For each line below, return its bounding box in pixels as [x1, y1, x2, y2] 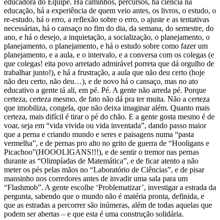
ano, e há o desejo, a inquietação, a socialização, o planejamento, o [4, 32, 210, 41]
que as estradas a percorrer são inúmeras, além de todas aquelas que [4, 200, 212, 209]
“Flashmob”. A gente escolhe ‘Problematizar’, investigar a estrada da [4, 183, 216, 192]
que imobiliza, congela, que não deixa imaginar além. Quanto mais [4, 103, 210, 112]
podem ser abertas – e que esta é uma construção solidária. [4, 209, 184, 218]
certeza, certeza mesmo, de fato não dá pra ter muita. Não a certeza [4, 94, 210, 103]
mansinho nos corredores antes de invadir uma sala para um [4, 174, 188, 183]
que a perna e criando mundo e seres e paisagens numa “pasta [4, 130, 194, 138]
